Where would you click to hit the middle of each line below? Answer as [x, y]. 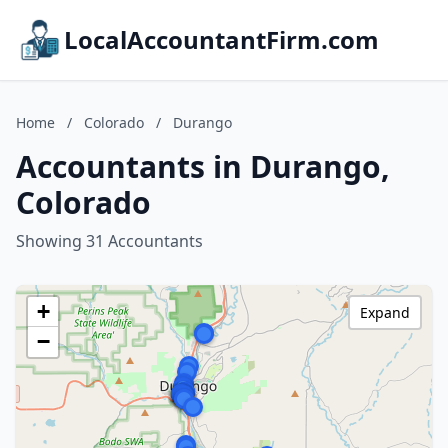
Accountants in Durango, [203, 166]
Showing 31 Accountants [109, 241]
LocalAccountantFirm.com [221, 39]
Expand [385, 312]
